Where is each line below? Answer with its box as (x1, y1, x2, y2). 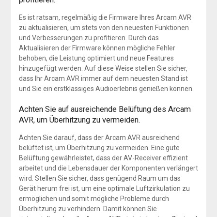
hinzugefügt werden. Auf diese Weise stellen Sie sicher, (18, 64, 187, 73)
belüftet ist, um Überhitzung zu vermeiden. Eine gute (18, 144, 180, 152)
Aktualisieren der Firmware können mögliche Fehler (18, 44, 175, 52)
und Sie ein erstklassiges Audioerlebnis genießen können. (18, 85, 194, 93)
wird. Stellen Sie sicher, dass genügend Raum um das (18, 174, 181, 183)
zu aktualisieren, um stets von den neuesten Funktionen (18, 24, 189, 32)
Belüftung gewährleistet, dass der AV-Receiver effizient (18, 154, 188, 162)
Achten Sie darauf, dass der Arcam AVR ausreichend (18, 134, 180, 142)
